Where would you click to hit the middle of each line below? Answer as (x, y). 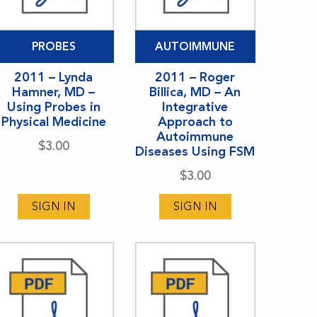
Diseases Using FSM (195, 151)
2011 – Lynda (54, 77)
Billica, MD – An (195, 92)
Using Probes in (53, 106)
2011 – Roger (195, 77)
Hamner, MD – (54, 92)
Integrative (195, 106)
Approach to (195, 121)
